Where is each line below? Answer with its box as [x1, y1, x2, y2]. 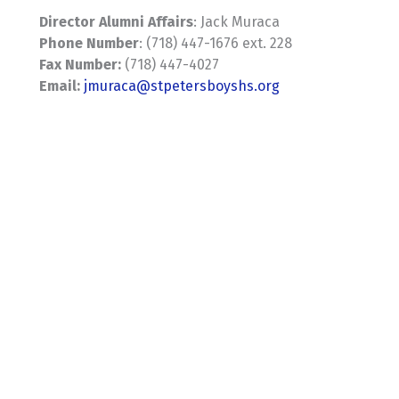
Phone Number [39, 35, 140, 53]
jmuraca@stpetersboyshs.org [84, 77, 281, 95]
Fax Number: [39, 56, 122, 74]
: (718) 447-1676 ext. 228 [139, 35, 293, 53]
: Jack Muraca [193, 13, 281, 31]
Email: [39, 77, 85, 95]
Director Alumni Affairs [39, 13, 194, 31]
